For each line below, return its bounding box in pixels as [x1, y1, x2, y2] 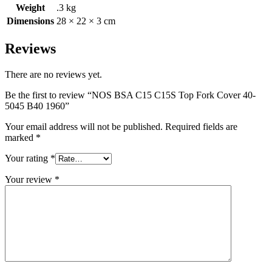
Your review [5, 174, 55, 185]
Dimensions [7, 16, 54, 27]
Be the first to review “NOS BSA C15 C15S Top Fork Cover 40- [5, 90, 256, 101]
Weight [16, 2, 45, 13]
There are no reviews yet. [5, 69, 102, 80]
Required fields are [165, 121, 237, 132]
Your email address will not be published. [5, 121, 163, 132]
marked [5, 132, 36, 143]
